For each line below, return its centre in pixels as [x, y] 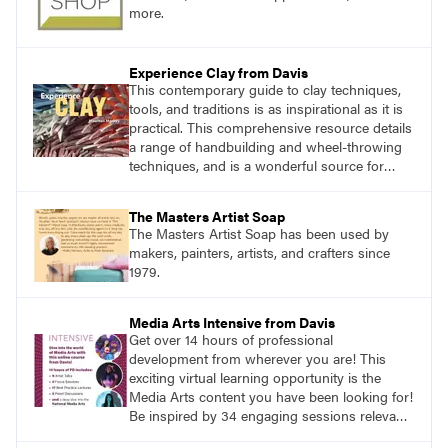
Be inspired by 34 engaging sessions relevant [268, 415]
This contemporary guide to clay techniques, [265, 89]
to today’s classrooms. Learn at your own [256, 434]
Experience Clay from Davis [218, 72]
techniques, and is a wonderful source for [256, 165]
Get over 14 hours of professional [231, 339]
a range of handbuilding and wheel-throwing [265, 146]
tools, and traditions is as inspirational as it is [266, 108]
